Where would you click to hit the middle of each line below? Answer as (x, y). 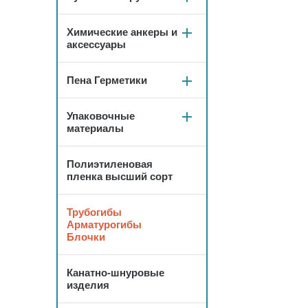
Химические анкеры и (122, 32)
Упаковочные (101, 116)
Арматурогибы (104, 224)
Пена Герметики (107, 80)
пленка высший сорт (120, 176)
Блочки (86, 237)
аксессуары (96, 44)
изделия (88, 285)
